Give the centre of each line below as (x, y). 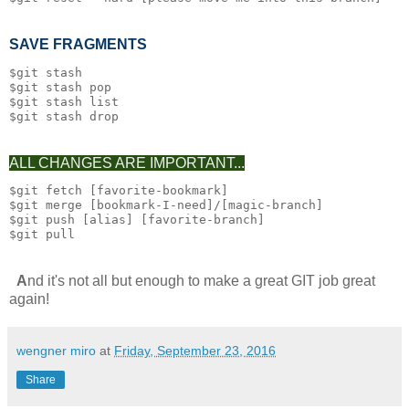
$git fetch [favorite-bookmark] (119, 191)
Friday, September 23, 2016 (195, 351)
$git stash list (64, 101)
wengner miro (56, 351)
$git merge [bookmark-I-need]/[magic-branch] (166, 205)
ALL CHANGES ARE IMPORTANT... (127, 163)
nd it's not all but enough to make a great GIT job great (201, 281)
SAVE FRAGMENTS (78, 44)
